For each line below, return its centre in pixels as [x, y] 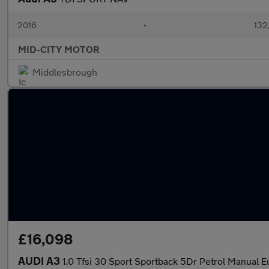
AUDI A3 [40, 261]
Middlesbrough [65, 72]
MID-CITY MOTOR [59, 49]
